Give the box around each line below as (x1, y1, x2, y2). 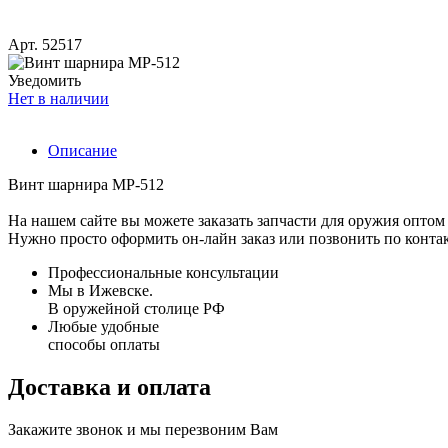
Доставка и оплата (8, 374, 211, 401)
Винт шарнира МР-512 (8, 176, 164, 194)
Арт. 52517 (8, 36, 82, 54)
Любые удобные (48, 318, 159, 336)
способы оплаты (48, 336, 160, 354)
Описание (48, 142, 117, 160)
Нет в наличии (8, 90, 109, 108)
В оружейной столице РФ (48, 300, 225, 318)
